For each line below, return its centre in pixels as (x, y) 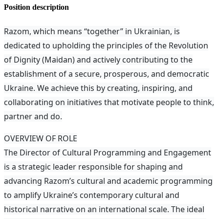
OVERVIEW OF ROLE (41, 139)
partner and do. (33, 117)
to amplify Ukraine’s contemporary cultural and (92, 195)
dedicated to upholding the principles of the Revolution (106, 46)
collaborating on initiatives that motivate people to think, (109, 102)
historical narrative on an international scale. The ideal (104, 209)
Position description (36, 7)
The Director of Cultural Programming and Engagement (108, 153)
